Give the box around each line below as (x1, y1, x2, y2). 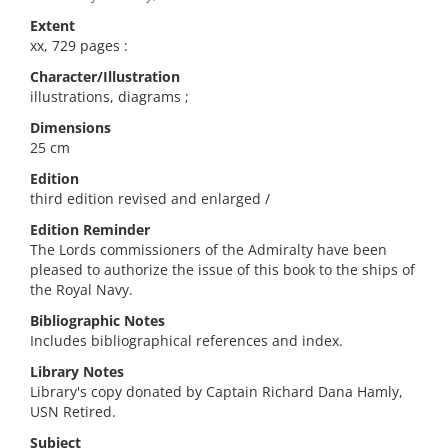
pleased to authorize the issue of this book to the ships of (30, 260, 415, 279)
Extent (30, 16, 75, 35)
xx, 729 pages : (30, 36, 128, 55)
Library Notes (30, 362, 124, 381)
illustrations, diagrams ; (30, 87, 189, 106)
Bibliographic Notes (30, 311, 165, 330)
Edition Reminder (30, 220, 150, 239)
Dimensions (30, 118, 111, 137)
